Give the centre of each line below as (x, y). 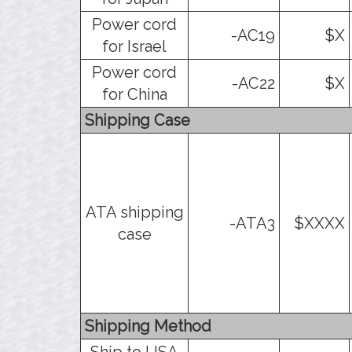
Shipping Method (148, 326)
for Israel (134, 46)
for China (134, 94)
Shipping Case (137, 120)
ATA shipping (134, 212)
